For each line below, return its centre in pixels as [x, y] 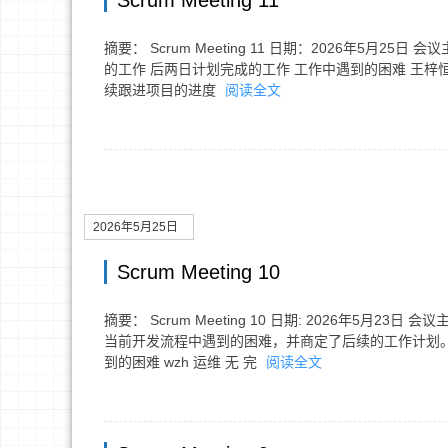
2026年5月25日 [135, 227]
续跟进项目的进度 [162, 90]
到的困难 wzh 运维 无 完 [182, 362]
